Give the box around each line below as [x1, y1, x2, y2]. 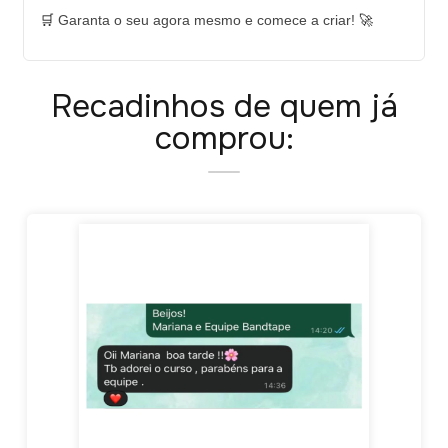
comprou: [154, 117, 294, 159]
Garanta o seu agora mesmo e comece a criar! [54, 11, 359, 28]
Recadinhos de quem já [50, 85, 398, 127]
